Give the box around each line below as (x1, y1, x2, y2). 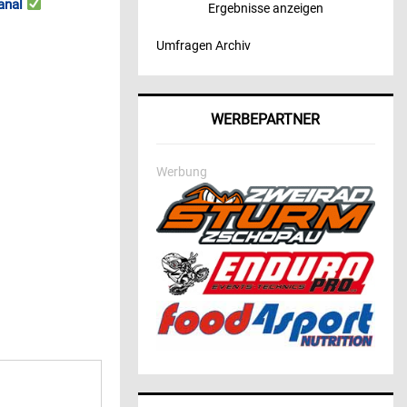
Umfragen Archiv (155, 37, 251, 53)
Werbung (155, 164, 207, 179)
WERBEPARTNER (211, 110, 321, 128)
